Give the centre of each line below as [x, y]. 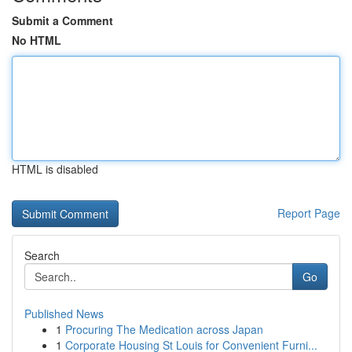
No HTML [37, 40]
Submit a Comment [62, 20]
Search [42, 255]
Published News [64, 313]
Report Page [309, 213]
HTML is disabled [55, 169]
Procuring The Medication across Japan [164, 329]
